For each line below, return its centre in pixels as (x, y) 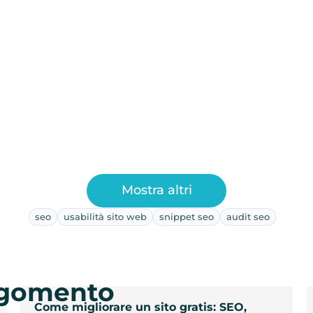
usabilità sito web (105, 216)
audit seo (248, 216)
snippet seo (186, 216)
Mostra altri (156, 190)
